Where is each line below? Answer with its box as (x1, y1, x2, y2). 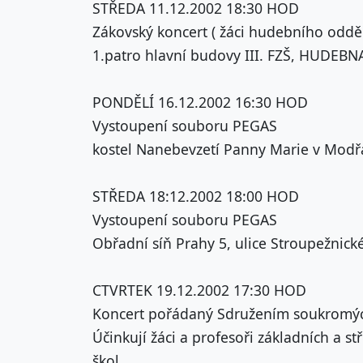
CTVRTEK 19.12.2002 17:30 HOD (92, 280, 306, 300)
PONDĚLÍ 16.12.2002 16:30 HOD (92, 92, 308, 112)
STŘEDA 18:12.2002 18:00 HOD (92, 186, 299, 206)
